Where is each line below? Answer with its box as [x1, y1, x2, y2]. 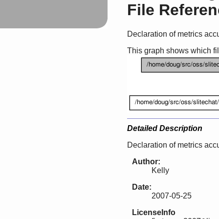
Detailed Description [127, 124, 202, 132]
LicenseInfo [132, 208, 175, 217]
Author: [132, 157, 160, 166]
